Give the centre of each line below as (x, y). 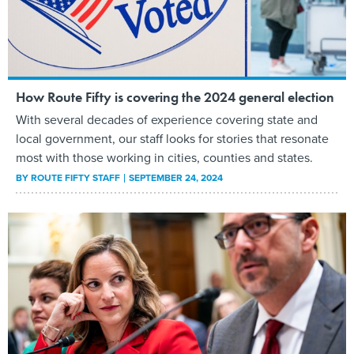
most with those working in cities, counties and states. (164, 157)
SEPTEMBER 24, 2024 (176, 177)
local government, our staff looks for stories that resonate (172, 138)
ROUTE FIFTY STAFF (75, 177)
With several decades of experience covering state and (167, 119)
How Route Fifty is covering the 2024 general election (175, 96)
